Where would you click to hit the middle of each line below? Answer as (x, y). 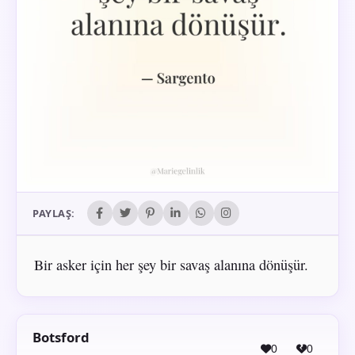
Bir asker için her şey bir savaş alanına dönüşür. (171, 264)
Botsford (61, 338)
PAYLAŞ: (54, 214)
